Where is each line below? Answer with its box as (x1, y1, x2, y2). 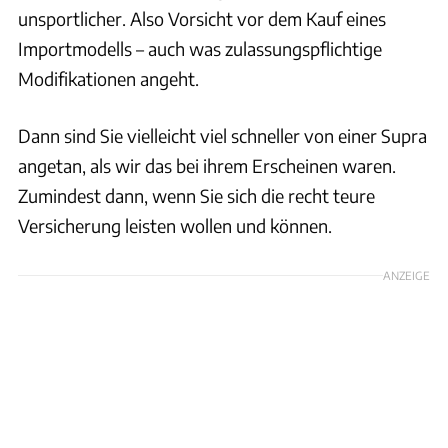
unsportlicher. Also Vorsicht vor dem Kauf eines (18, 7, 386, 31)
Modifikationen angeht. (18, 67, 199, 91)
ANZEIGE (383, 268, 430, 283)
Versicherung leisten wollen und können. (18, 214, 332, 238)
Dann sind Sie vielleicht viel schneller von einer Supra (18, 124, 427, 148)
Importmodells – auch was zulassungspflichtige (18, 37, 382, 61)
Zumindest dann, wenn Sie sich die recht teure (18, 184, 375, 208)
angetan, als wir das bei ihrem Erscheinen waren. (18, 154, 396, 178)
